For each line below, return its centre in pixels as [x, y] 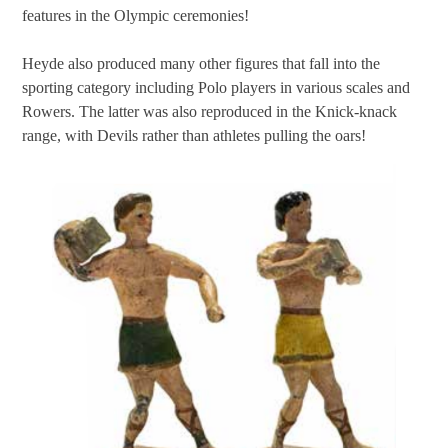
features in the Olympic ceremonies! [136, 16]
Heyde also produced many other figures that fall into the [201, 64]
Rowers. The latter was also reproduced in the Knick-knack [210, 112]
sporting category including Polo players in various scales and [216, 88]
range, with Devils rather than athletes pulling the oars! [194, 136]
